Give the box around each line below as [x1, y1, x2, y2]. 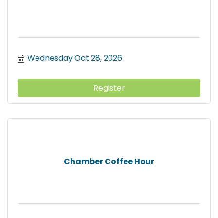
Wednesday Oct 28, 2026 [27, 53, 122, 64]
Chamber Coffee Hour [64, 155, 154, 167]
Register [93, 82, 125, 94]
